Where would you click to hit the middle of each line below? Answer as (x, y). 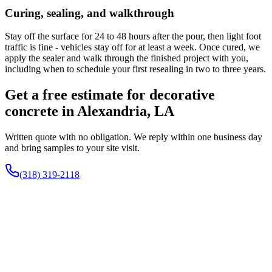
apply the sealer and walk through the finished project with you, (127, 58)
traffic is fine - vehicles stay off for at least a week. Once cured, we (132, 47)
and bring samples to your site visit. (72, 148)
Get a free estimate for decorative (110, 95)
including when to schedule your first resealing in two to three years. (135, 69)
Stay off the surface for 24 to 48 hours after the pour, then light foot (133, 36)
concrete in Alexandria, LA (90, 111)
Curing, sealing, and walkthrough (90, 13)
